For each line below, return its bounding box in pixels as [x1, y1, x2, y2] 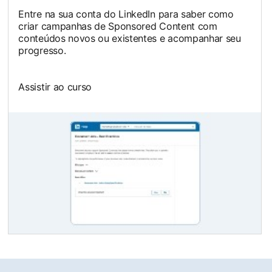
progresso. [18, 44, 66, 57]
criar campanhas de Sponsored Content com [18, 20, 217, 33]
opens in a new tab [8, 233, 93, 246]
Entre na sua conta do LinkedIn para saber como [18, 8, 234, 21]
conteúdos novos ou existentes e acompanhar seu [18, 32, 241, 45]
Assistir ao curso [18, 81, 92, 93]
